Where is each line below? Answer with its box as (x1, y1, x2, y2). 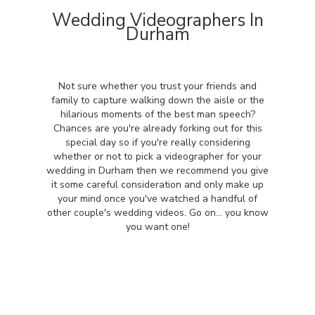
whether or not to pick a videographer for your (53, 150, 262, 163)
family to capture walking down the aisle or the (51, 94, 264, 107)
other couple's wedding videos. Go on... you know (46, 206, 269, 219)
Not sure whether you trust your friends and (58, 79, 257, 93)
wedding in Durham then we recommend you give (46, 164, 269, 177)
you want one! (125, 220, 190, 233)
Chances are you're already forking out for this (53, 122, 262, 135)
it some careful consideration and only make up (51, 178, 264, 191)
